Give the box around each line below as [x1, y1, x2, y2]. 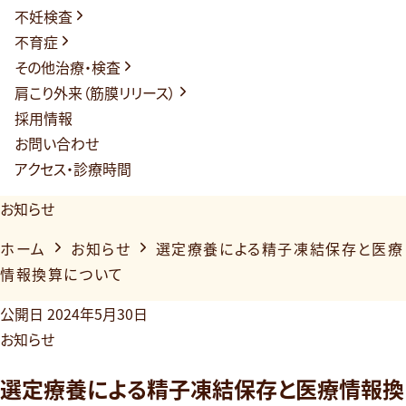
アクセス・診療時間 [14, 158, 131, 179]
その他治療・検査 [14, 56, 121, 78]
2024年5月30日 [47, 303, 148, 324]
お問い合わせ [14, 132, 99, 154]
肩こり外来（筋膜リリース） [14, 82, 176, 103]
